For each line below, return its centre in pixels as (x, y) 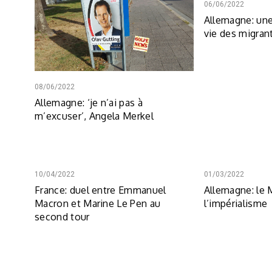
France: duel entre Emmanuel (100, 190)
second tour (62, 216)
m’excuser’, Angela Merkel (94, 116)
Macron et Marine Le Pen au (98, 203)
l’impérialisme (236, 203)
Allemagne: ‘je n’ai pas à (89, 102)
